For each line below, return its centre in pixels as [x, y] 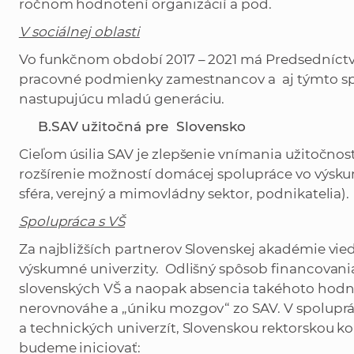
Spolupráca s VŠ [72, 222]
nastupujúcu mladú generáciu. [122, 99]
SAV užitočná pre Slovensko [149, 127]
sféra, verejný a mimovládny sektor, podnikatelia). [184, 194]
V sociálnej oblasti [79, 32]
